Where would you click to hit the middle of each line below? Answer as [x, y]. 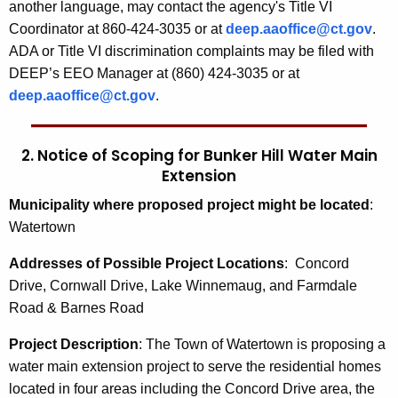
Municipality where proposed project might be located [189, 205]
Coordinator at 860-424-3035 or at [117, 29]
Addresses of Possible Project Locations [147, 264]
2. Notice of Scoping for [112, 156]
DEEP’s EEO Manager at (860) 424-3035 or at [154, 74]
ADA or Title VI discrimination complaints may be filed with [191, 52]
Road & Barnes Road [76, 308]
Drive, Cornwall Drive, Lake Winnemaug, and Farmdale [183, 286]
